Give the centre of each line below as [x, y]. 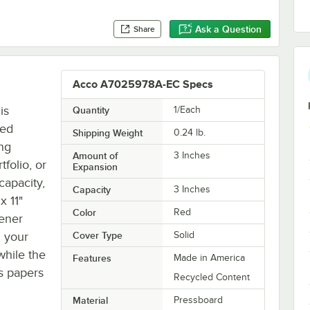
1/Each [188, 109]
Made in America [210, 257]
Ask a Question [228, 29]
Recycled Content [212, 277]
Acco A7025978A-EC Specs [143, 84]
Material [90, 300]
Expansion [95, 166]
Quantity [91, 110]
